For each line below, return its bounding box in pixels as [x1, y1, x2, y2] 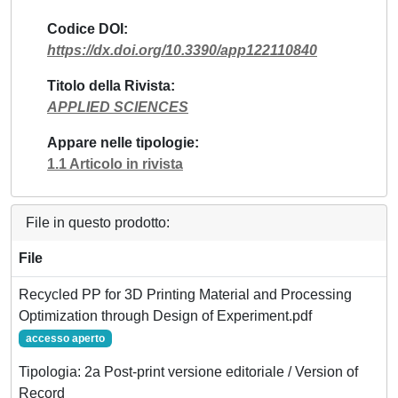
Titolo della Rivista [47, 77, 171, 93]
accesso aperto [25, 331, 105, 345]
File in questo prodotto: [26, 214, 170, 230]
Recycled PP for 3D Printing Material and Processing [19, 286, 352, 302]
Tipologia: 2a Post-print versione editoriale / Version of [19, 363, 358, 379]
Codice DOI [47, 20, 123, 36]
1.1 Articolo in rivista [47, 155, 183, 171]
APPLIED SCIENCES [47, 99, 188, 115]
